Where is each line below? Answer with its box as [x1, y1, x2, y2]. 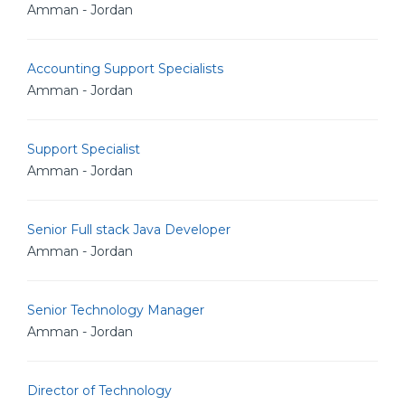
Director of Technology [27, 382, 172, 399]
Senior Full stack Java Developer [27, 221, 231, 238]
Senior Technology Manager [27, 302, 204, 318]
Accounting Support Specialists [27, 61, 223, 77]
